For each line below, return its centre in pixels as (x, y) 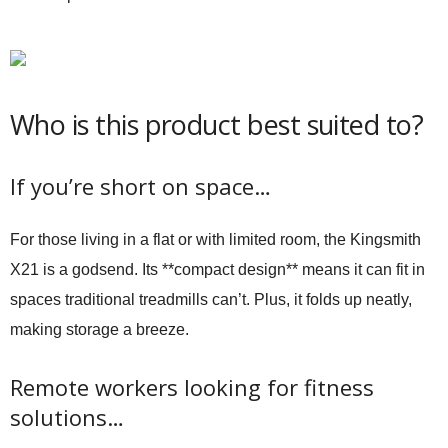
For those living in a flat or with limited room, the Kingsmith (215, 239)
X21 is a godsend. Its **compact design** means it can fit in (217, 269)
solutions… (67, 417)
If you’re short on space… (140, 186)
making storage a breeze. (99, 329)
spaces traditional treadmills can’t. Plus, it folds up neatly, (211, 299)
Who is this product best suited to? (217, 124)
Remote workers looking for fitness (192, 387)
